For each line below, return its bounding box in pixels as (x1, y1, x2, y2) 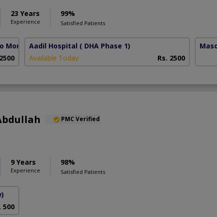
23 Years (11, 9, 40, 18)
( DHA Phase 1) (79, 41, 131, 51)
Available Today (29, 53, 79, 63)
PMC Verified (61, 115, 100, 124)
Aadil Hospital (29, 41, 78, 51)
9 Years (11, 157, 36, 167)
